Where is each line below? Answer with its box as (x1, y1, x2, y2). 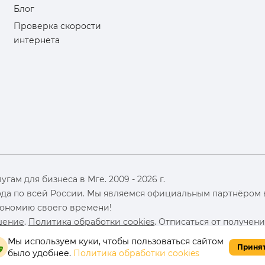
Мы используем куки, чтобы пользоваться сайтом (8, 236, 224, 247)
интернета (14, 35, 60, 46)
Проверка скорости (14, 21, 102, 31)
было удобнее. (8, 248, 73, 258)
